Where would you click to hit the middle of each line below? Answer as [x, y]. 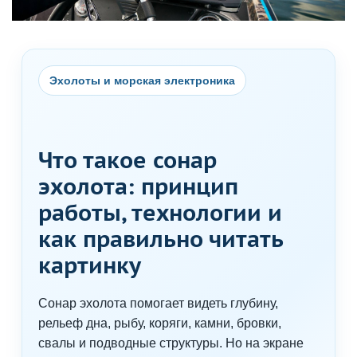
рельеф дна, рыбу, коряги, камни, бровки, [160, 324]
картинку [90, 265]
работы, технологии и [160, 213]
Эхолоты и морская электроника [142, 81]
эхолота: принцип [138, 186]
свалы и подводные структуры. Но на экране [171, 343]
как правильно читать [161, 239]
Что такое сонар [127, 160]
